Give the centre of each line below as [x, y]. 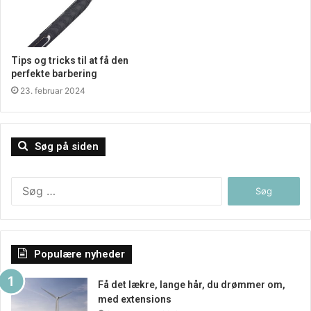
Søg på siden [67, 146]
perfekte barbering [54, 73]
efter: [233, 197]
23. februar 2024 [53, 90]
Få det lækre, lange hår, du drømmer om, [192, 284]
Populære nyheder [79, 254]
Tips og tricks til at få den [70, 60]
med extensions [135, 299]
